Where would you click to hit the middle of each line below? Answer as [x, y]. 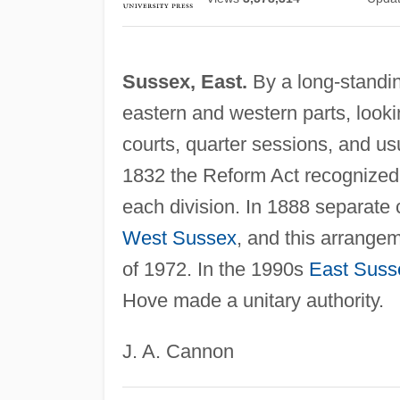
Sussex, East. [184, 82]
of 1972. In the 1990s [215, 270]
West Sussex [179, 238]
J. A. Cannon [178, 352]
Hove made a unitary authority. [253, 301]
